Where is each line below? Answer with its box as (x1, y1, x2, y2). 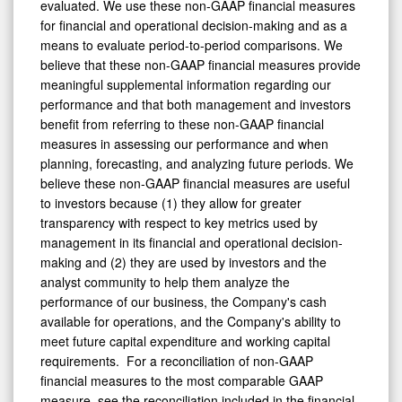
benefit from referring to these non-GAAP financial (40, 115, 324, 134)
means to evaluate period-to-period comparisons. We (40, 36, 343, 55)
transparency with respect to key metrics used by (40, 214, 318, 232)
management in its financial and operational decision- (40, 233, 343, 252)
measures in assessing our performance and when (40, 135, 328, 153)
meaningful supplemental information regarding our (40, 75, 331, 94)
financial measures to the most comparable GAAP (40, 371, 323, 390)
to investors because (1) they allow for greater (40, 194, 301, 213)
